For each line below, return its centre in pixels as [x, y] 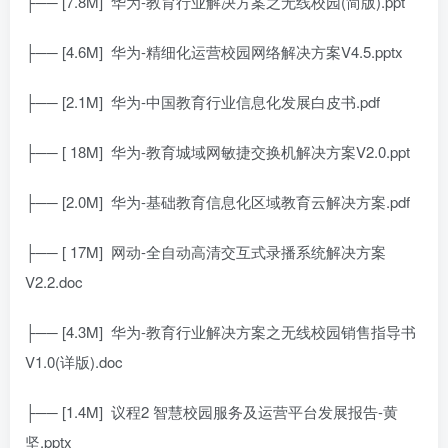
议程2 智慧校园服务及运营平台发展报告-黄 [254, 411]
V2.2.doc [54, 281]
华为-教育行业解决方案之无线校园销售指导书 [263, 331]
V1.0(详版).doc [74, 361]
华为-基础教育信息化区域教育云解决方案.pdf [260, 201]
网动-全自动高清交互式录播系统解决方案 [248, 251]
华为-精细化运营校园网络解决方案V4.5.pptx [257, 51]
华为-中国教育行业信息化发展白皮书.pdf [245, 101]
